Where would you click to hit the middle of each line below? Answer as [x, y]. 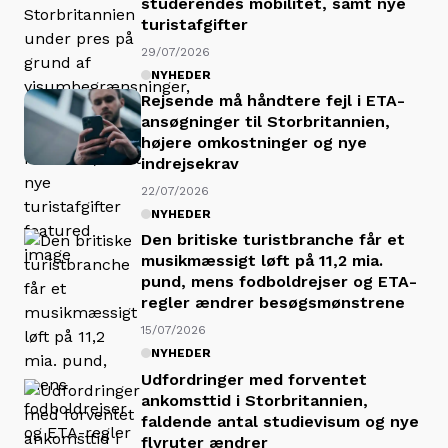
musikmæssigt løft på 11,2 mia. [262, 261]
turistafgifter [194, 24]
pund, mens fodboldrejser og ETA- [279, 282]
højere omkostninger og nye [254, 143]
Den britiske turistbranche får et [273, 240]
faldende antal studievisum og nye [280, 421]
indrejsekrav [190, 164]
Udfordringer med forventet [254, 379]
